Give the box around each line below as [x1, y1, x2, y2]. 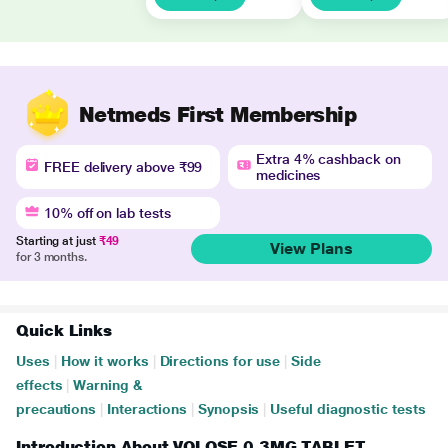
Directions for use [159, 353, 281, 369]
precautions [16, 401, 97, 417]
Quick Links [16, 321, 113, 340]
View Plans [269, 239, 353, 258]
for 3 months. [16, 250, 87, 264]
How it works [60, 353, 149, 369]
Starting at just [16, 234, 99, 248]
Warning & [73, 377, 143, 393]
